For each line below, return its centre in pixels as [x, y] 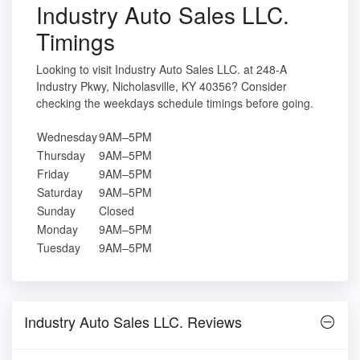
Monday [57, 229]
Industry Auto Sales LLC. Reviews [133, 321]
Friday [53, 173]
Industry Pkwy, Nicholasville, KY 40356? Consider [162, 86]
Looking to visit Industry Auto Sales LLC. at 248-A [162, 69]
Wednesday [67, 136]
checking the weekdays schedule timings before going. [175, 102]
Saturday [60, 192]
